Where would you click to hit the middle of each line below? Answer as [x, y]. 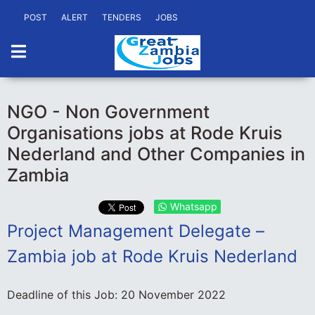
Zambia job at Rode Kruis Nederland [152, 256]
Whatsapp [194, 206]
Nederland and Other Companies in [156, 154]
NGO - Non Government [108, 112]
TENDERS [122, 17]
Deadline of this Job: [64, 295]
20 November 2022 [173, 295]
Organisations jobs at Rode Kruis [145, 133]
